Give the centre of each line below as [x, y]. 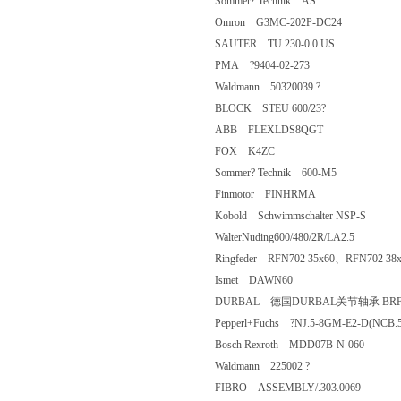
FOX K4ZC [256, 151]
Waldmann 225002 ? [273, 366]
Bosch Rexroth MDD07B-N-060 [300, 345]
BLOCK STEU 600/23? [281, 108]
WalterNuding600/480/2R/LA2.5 [301, 237]
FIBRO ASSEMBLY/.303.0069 [299, 388]
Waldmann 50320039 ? [278, 87]
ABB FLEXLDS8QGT [280, 130]
